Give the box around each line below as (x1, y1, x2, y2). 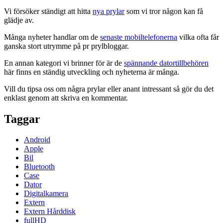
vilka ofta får (177, 32, 219, 41)
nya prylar (93, 6, 124, 15)
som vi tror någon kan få (124, 6, 203, 15)
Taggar (4, 112, 40, 125)
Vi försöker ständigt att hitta (4, 6, 93, 15)
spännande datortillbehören (124, 58, 209, 67)
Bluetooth (24, 162, 55, 171)
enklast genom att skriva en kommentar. (4, 93, 128, 102)
